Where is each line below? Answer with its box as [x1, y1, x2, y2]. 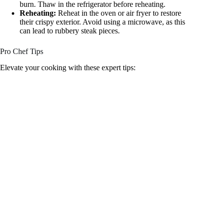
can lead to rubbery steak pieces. [20, 27, 120, 35]
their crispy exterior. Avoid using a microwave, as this [20, 18, 185, 27]
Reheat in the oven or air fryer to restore [56, 9, 181, 18]
